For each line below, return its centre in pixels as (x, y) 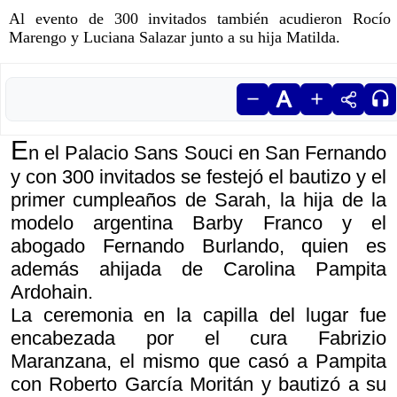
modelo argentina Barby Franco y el (198, 223)
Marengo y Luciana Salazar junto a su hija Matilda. (175, 37)
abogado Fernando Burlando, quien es (198, 246)
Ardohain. (52, 292)
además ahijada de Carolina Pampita (198, 269)
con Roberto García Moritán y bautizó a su (198, 384)
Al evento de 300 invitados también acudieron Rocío (200, 19)
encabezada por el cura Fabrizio (198, 338)
